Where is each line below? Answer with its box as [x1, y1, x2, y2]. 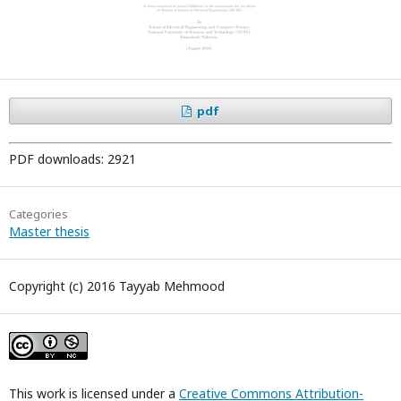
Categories [9, 205, 68, 222]
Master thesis [9, 222, 90, 240]
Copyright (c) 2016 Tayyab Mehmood [9, 277, 225, 294]
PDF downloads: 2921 [9, 149, 136, 167]
